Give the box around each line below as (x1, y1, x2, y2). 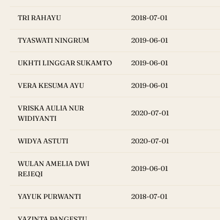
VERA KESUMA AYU (18, 81, 84, 90)
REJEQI (18, 169, 43, 179)
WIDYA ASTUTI (18, 137, 68, 146)
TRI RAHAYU (18, 13, 61, 23)
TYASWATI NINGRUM (18, 36, 89, 45)
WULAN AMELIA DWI (18, 159, 89, 168)
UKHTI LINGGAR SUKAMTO (18, 58, 112, 68)
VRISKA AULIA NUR (18, 104, 84, 113)
